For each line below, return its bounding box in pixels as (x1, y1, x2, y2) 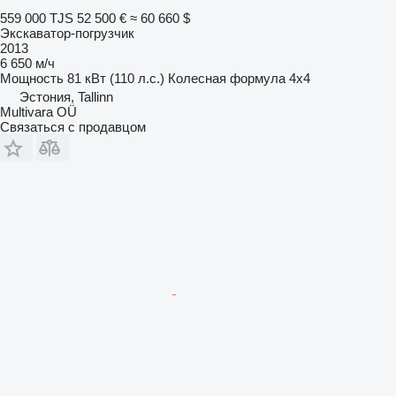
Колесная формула (168, 70, 286, 86)
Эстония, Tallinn (19, 88, 113, 104)
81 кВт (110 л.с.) (67, 70, 164, 86)
